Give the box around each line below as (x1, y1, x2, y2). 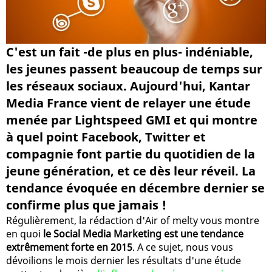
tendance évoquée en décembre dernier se (6, 179, 265, 196)
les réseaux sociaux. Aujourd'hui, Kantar (6, 77, 250, 94)
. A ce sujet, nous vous (132, 240, 233, 254)
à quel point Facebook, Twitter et (6, 128, 206, 145)
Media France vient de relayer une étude (6, 94, 251, 111)
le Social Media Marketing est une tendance (43, 226, 243, 240)
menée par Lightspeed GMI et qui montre (6, 111, 257, 128)
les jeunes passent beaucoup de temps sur (6, 60, 262, 77)
